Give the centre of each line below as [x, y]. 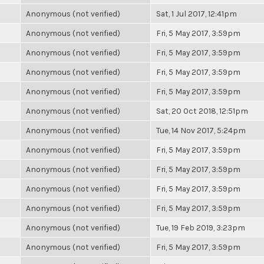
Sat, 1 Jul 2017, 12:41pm [197, 14]
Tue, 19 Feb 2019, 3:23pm [201, 227]
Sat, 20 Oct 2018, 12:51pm [202, 111]
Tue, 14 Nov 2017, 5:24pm [201, 130]
